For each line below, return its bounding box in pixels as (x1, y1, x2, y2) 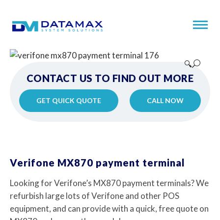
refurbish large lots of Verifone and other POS (10, 191, 179, 201)
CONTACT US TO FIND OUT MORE (26, 72, 194, 84)
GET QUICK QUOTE (36, 96, 101, 105)
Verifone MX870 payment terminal (10, 157, 185, 168)
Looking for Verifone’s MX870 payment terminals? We (10, 178, 209, 188)
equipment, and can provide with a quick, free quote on (10, 203, 209, 214)
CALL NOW (147, 96, 184, 105)
